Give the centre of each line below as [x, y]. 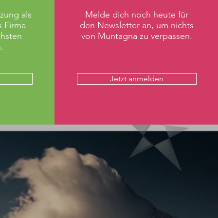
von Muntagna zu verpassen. [136, 36]
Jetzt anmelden [136, 79]
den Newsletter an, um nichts [136, 25]
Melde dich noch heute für [136, 15]
